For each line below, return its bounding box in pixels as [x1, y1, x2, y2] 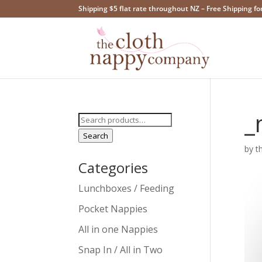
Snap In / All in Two [78, 243, 163, 256]
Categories [78, 158, 149, 177]
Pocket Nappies [78, 202, 148, 215]
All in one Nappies [78, 223, 158, 236]
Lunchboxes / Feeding [78, 182, 175, 195]
